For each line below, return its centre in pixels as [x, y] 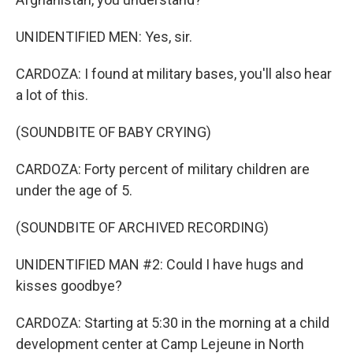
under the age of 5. [74, 190]
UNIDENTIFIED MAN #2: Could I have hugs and [160, 264]
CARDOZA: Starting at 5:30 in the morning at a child [173, 323]
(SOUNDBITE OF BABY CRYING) [113, 132]
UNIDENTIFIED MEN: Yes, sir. [104, 37]
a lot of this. [52, 95]
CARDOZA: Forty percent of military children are [163, 169]
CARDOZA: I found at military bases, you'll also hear [174, 74]
